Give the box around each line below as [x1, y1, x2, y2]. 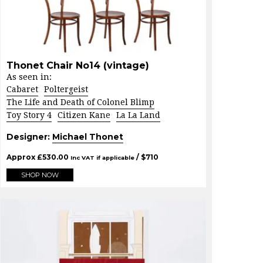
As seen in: [6, 72, 52, 82]
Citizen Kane [58, 110, 110, 120]
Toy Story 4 [6, 110, 52, 120]
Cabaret [6, 84, 38, 94]
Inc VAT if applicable [70, 154, 134, 161]
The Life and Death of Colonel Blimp [6, 97, 154, 107]
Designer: [6, 131, 52, 142]
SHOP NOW [21, 170, 59, 179]
